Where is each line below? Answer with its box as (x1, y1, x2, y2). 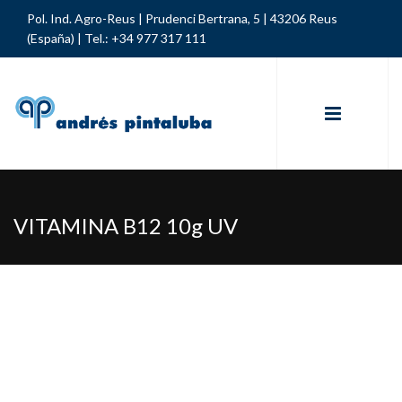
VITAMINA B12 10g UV (13, 213, 238, 239)
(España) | (27, 31, 82, 46)
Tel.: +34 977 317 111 (82, 31, 206, 46)
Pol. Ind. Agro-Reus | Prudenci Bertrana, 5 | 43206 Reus (27, 11, 337, 26)
